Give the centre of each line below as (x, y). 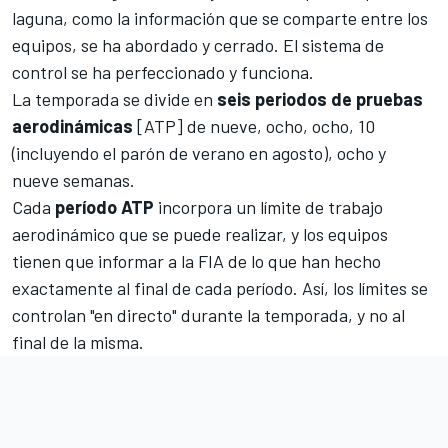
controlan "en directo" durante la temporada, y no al (208, 314)
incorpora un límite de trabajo (268, 206)
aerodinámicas (72, 125)
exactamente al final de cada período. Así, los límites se (220, 287)
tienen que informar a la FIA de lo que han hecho (196, 260)
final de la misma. (78, 341)
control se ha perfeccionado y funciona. (163, 71)
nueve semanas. (73, 179)
